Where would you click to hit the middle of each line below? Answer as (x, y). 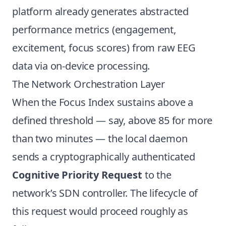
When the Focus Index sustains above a (103, 102)
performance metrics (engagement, (94, 30)
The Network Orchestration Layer (89, 84)
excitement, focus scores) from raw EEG (104, 48)
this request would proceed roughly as (100, 211)
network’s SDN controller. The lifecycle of (105, 193)
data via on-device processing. (81, 66)
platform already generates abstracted (101, 11)
